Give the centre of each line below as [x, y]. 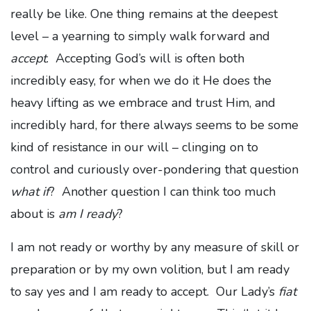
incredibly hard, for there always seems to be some [154, 125]
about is [34, 213]
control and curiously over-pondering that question [154, 169]
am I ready [88, 213]
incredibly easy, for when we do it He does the [141, 80]
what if [30, 191]
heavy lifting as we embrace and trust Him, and [143, 102]
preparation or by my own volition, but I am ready [150, 269]
